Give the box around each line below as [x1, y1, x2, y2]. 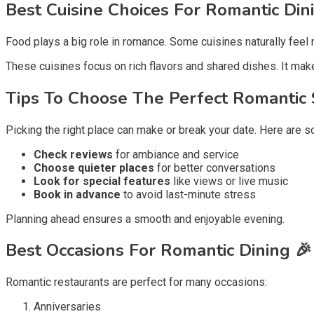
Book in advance [34, 187, 121, 201]
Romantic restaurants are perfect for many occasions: [6, 275, 267, 289]
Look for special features [34, 174, 170, 188]
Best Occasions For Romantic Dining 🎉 [6, 239, 312, 262]
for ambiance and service [113, 147, 239, 161]
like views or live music [170, 174, 288, 188]
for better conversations [154, 161, 275, 175]
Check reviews [34, 147, 113, 161]
